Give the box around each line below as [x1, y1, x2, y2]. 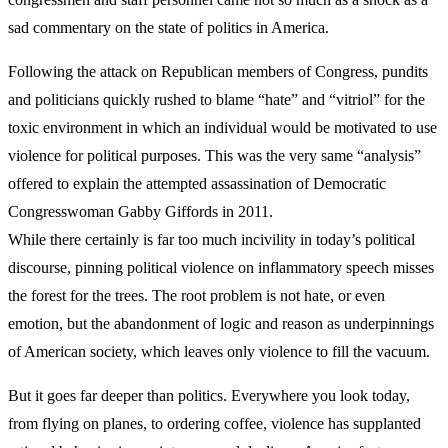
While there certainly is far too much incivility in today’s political [8, 231, 415, 248]
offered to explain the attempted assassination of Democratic [8, 175, 386, 192]
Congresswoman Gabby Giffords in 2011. [8, 203, 273, 220]
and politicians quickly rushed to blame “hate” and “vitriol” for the [8, 91, 425, 108]
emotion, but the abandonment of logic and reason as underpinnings [8, 315, 434, 332]
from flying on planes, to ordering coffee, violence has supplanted [8, 415, 421, 432]
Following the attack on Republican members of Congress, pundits [8, 63, 428, 80]
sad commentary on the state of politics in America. [8, 19, 329, 36]
